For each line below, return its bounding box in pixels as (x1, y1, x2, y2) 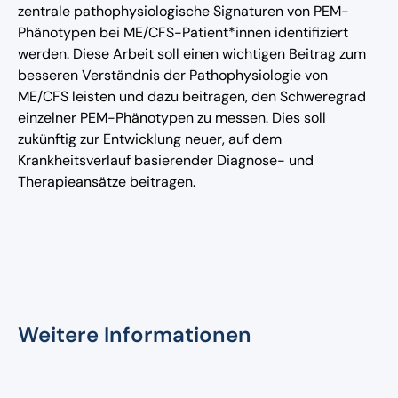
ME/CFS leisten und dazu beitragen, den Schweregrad (18, 87, 366, 107)
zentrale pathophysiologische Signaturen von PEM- (18, 2, 349, 21)
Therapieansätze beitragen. (18, 172, 195, 192)
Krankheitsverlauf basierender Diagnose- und (18, 151, 314, 171)
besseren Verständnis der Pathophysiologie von (18, 66, 328, 85)
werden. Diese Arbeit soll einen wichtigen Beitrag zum (18, 44, 366, 64)
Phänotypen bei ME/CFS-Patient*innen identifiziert (18, 23, 348, 43)
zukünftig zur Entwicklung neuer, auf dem (18, 130, 282, 149)
